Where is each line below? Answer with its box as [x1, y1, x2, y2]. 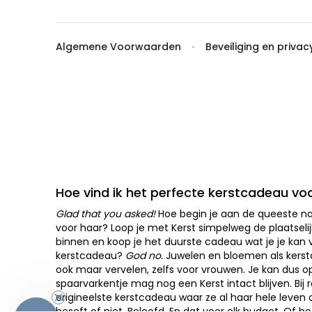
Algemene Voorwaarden [56, 40, 181, 54]
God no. [125, 249, 163, 263]
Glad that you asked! [56, 207, 155, 221]
